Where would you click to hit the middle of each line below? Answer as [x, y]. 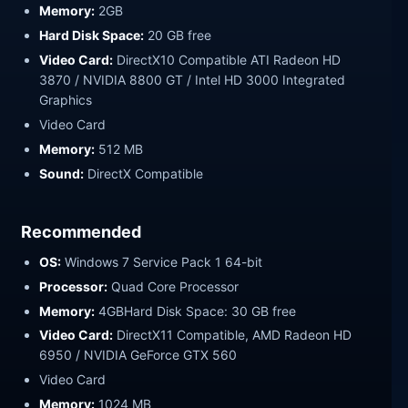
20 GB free [178, 36]
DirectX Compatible [144, 173]
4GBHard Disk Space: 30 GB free [196, 311]
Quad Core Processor [173, 286]
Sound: [62, 173]
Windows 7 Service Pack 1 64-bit [162, 261]
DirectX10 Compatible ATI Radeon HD [227, 60]
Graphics [66, 100]
